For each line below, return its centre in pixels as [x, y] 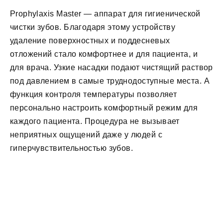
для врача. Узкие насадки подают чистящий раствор [111, 67]
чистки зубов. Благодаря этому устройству [93, 27]
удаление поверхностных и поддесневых [90, 40]
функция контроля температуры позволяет [94, 94]
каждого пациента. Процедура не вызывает [95, 121]
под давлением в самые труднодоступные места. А [110, 81]
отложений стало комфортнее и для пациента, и [104, 54]
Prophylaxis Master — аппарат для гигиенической [105, 13]
